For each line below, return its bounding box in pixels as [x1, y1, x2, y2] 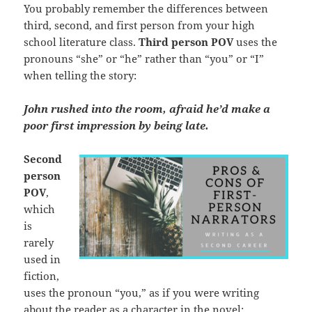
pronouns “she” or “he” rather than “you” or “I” [24, 52, 265, 66]
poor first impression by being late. [24, 118, 210, 133]
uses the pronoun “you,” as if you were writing [24, 286, 260, 300]
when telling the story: [24, 68, 137, 83]
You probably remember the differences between [24, 1, 269, 16]
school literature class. [24, 35, 139, 49]
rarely [24, 235, 54, 250]
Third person [139, 35, 209, 49]
